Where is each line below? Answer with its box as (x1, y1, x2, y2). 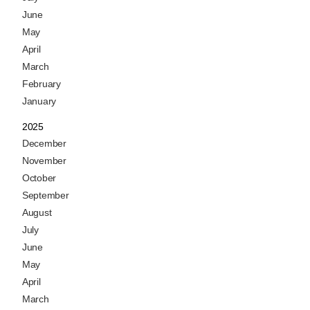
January (22, 95, 56, 107)
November (22, 155, 66, 167)
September (22, 190, 69, 201)
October (22, 172, 56, 184)
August (22, 207, 52, 219)
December (22, 138, 66, 149)
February (22, 78, 61, 90)
